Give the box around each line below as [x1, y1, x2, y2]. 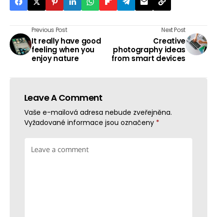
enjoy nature [31, 53, 79, 64]
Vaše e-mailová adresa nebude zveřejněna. [24, 108, 172, 118]
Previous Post [31, 26, 67, 34]
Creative [153, 36, 186, 46]
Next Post [161, 26, 186, 34]
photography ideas [113, 45, 186, 55]
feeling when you [31, 45, 95, 55]
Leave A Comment [24, 92, 103, 104]
